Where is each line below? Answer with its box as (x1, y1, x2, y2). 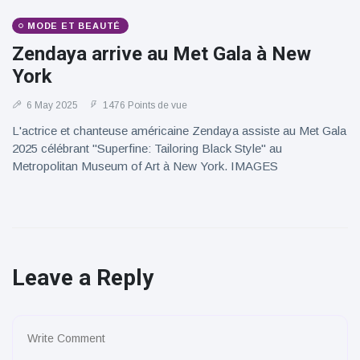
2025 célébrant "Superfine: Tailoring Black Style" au (12, 141, 282, 155)
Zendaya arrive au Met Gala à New (12, 43, 311, 65)
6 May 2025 (24, 100, 78, 111)
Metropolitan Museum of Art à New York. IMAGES (12, 159, 278, 173)
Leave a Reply (12, 264, 153, 291)
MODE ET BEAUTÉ (27, 21, 121, 31)
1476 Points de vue (100, 100, 187, 111)
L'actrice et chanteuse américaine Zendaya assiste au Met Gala (12, 124, 346, 137)
